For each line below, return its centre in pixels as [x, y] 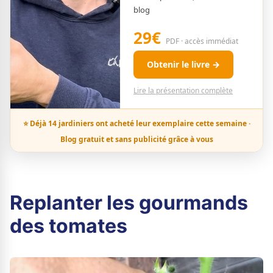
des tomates [69, 226]
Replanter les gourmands [129, 203]
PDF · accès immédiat [202, 41]
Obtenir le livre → [183, 64]
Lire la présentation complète [183, 90]
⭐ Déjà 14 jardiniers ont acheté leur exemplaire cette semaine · [136, 123]
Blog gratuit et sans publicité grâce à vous [136, 139]
